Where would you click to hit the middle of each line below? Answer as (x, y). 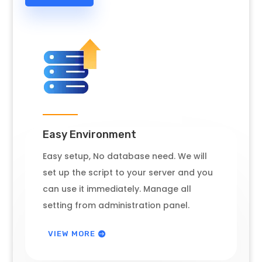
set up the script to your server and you (127, 173)
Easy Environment (89, 135)
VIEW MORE (71, 233)
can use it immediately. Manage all (117, 189)
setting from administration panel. (116, 205)
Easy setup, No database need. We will (125, 156)
